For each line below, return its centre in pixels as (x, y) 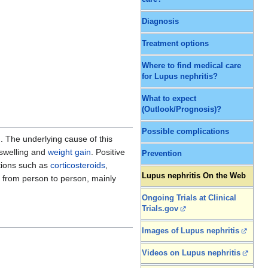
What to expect (169, 99)
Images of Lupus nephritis (191, 231)
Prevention (162, 154)
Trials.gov (160, 209)
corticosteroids (78, 165)
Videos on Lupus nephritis (191, 253)
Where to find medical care (191, 66)
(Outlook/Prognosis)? (182, 110)
